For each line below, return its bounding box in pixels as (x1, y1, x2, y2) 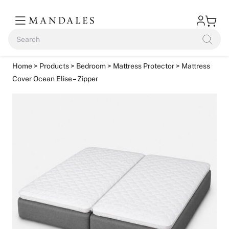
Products (39, 62, 69, 70)
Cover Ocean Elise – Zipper (12, 75, 98, 83)
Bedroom (76, 62, 106, 70)
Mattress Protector (113, 62, 174, 70)
